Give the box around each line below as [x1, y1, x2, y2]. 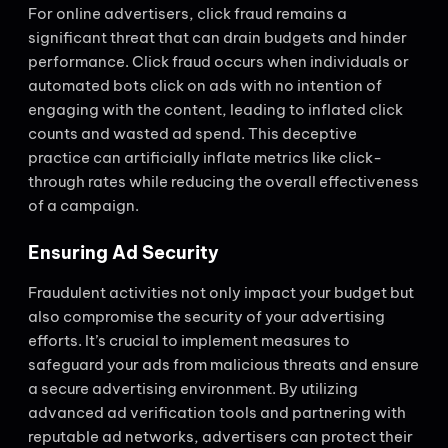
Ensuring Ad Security [28, 241, 219, 265]
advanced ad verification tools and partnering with [28, 403, 406, 423]
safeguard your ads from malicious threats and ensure [28, 355, 419, 375]
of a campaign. [28, 195, 139, 215]
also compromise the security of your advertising [28, 307, 385, 327]
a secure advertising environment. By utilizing [28, 379, 358, 399]
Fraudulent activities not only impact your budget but [28, 283, 414, 303]
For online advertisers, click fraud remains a [28, 3, 347, 23]
